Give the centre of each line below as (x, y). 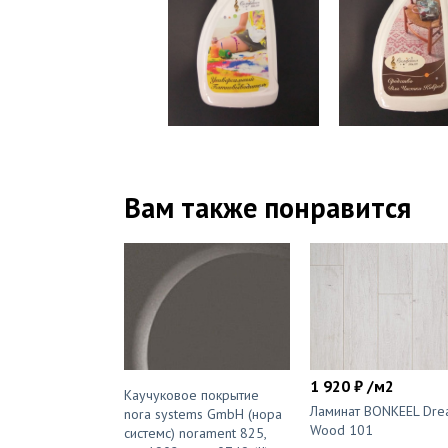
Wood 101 (341, 430)
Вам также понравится (267, 208)
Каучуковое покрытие (191, 395)
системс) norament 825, (195, 433)
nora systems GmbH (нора (203, 414)
